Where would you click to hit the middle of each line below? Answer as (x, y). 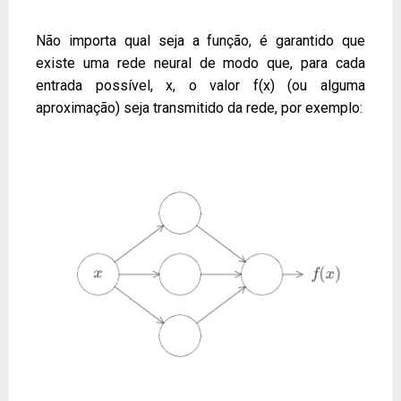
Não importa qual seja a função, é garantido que (200, 40)
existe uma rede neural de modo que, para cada (200, 63)
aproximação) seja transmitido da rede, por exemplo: (199, 107)
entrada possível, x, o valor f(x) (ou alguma (200, 85)
